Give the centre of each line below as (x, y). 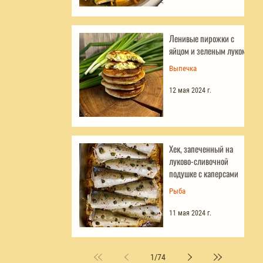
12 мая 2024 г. (190, 90)
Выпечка (183, 68)
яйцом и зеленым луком (208, 50)
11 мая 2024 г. (190, 213)
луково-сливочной (199, 161)
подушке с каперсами (204, 173)
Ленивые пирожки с (202, 38)
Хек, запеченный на (201, 148)
